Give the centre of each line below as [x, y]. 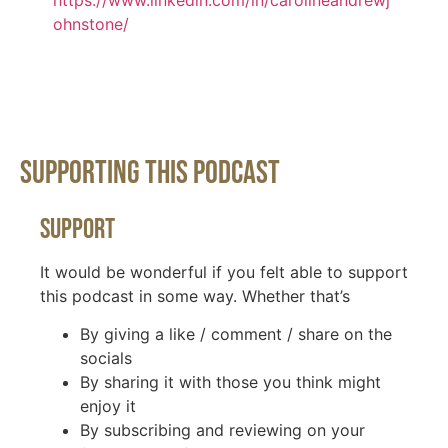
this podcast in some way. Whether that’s [195, 295]
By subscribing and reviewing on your [222, 430]
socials [106, 358]
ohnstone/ [90, 24]
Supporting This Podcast [150, 173]
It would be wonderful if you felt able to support [224, 271]
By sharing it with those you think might [230, 382]
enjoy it [108, 406]
